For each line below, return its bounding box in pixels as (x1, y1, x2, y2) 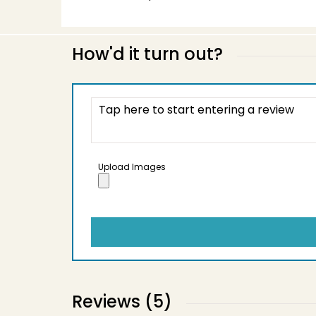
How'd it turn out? (72, 42, 223, 66)
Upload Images (98, 161, 166, 174)
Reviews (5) (72, 290, 172, 314)
